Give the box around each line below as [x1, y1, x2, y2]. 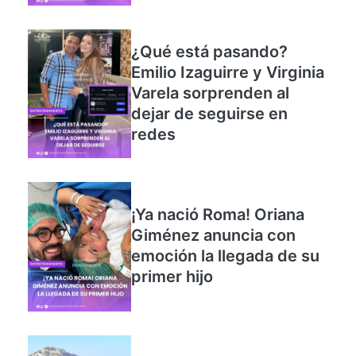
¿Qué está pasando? [131, 58, 288, 78]
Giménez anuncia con [131, 242, 296, 262]
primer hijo [131, 284, 213, 304]
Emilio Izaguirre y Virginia [131, 79, 324, 99]
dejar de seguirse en [131, 120, 288, 140]
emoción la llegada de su [131, 263, 319, 283]
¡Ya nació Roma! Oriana [131, 222, 304, 242]
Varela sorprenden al [131, 99, 289, 119]
